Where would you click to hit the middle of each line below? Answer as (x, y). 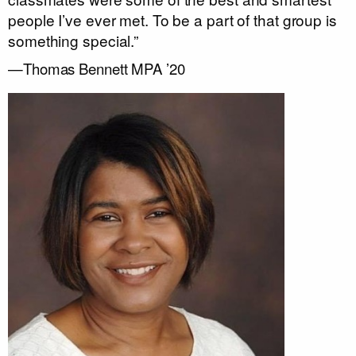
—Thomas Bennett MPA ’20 (97, 68)
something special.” (74, 40)
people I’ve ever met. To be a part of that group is (172, 19)
